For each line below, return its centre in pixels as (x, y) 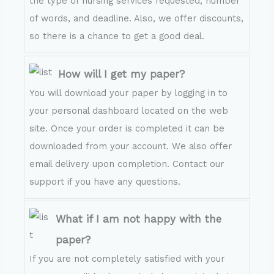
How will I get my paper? (122, 74)
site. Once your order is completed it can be (127, 128)
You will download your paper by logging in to (129, 93)
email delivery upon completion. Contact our (127, 164)
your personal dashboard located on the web (129, 110)
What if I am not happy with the (139, 219)
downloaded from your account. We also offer (131, 146)
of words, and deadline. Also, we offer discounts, (137, 18)
